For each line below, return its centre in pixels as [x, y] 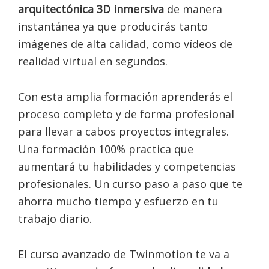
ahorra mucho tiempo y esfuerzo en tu [118, 201]
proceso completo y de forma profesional [126, 114]
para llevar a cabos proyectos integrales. [123, 131]
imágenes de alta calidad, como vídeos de [125, 44]
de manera [195, 9]
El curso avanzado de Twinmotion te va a [124, 254]
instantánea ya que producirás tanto [113, 26]
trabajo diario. [55, 219]
